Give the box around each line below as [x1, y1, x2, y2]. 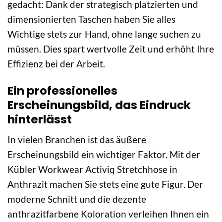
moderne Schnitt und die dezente [7, 193, 146, 205]
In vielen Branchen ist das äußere [7, 134, 146, 146]
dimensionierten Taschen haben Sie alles [7, 13, 175, 25]
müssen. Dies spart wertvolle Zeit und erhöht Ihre [7, 43, 214, 55]
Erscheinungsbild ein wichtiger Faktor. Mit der [7, 149, 200, 161]
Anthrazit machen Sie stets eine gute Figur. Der [7, 178, 203, 190]
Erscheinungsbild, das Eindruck [7, 97, 191, 113]
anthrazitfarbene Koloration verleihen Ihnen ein [7, 208, 209, 220]
